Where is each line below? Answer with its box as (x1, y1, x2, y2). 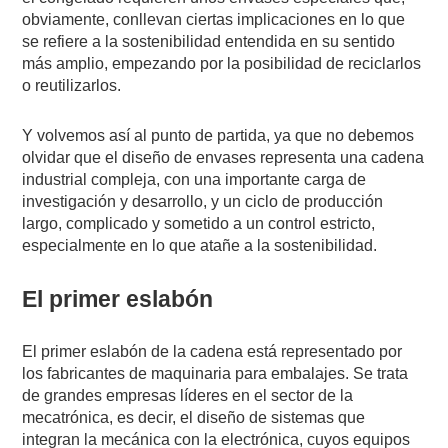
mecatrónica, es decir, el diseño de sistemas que (22, 408, 366, 426)
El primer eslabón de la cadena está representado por (22, 342, 403, 360)
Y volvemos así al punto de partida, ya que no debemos (22, 126, 415, 144)
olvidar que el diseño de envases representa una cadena (22, 148, 425, 166)
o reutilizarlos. (22, 76, 122, 94)
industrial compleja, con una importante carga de (22, 170, 367, 188)
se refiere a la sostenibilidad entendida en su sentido (22, 32, 396, 50)
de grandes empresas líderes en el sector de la (22, 386, 354, 404)
